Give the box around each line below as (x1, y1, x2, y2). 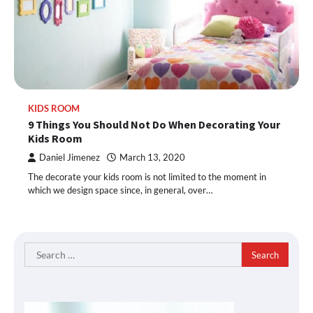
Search (24, 243, 56, 256)
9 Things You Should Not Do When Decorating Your (28, 117, 280, 131)
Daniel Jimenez (39, 152, 100, 163)
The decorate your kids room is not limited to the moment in (28, 171, 266, 182)
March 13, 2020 (119, 152, 185, 163)
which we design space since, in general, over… (28, 184, 212, 196)
